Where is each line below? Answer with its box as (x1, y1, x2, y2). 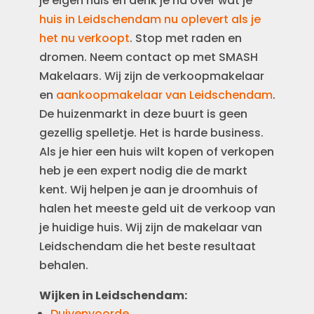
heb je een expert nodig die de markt (39, 163, 248, 179)
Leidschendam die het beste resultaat (39, 238, 257, 254)
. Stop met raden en (130, 30, 243, 46)
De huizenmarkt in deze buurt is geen (39, 106, 248, 122)
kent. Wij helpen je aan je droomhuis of (39, 182, 259, 198)
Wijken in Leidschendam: (39, 287, 188, 303)
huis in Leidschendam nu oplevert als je (39, 11, 261, 27)
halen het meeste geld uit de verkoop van (39, 200, 276, 217)
